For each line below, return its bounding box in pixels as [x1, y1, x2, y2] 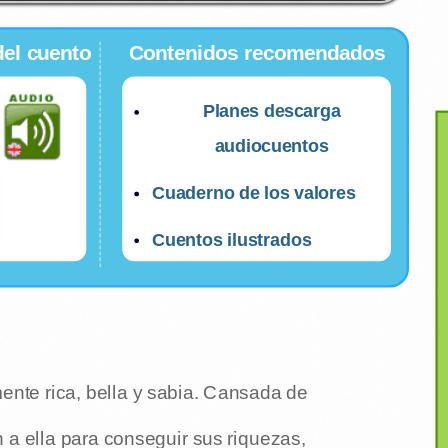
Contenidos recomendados [128, 40, 385, 65]
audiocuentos [214, 136, 329, 156]
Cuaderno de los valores [151, 183, 356, 203]
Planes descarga [202, 101, 341, 121]
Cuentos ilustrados [151, 230, 312, 250]
